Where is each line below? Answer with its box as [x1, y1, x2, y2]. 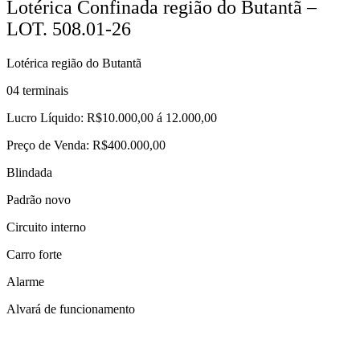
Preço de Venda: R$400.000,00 [6, 137, 166, 152]
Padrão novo [6, 192, 71, 207]
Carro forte [6, 247, 62, 261]
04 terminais [6, 83, 68, 97]
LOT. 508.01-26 [6, 18, 131, 39]
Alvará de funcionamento [6, 301, 135, 316]
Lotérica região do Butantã [6, 55, 141, 70]
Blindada [6, 165, 52, 179]
